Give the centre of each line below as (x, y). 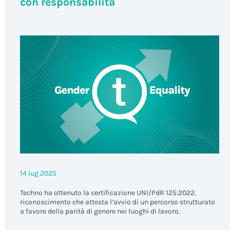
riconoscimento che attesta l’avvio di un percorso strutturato (117, 202)
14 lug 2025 (38, 173)
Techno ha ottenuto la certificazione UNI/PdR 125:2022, (108, 193)
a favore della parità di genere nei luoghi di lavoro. (100, 211)
